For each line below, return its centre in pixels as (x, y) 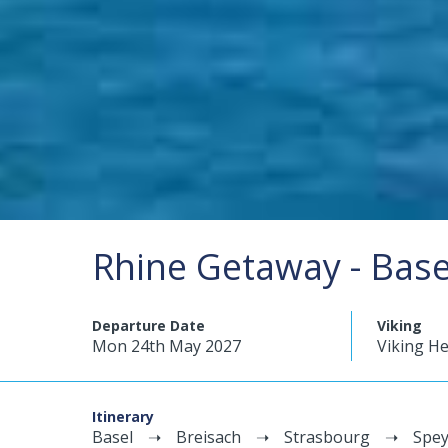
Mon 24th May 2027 (166, 346)
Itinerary (123, 416)
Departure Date (148, 325)
